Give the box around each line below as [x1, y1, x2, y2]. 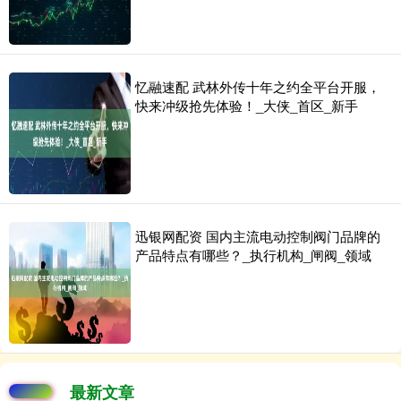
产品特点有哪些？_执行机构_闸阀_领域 [135, 245, 371, 265]
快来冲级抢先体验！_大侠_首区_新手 [135, 96, 358, 115]
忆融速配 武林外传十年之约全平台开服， [135, 77, 380, 97]
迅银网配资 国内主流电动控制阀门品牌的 [135, 226, 380, 246]
